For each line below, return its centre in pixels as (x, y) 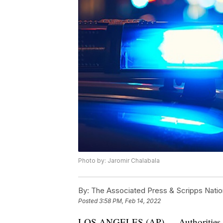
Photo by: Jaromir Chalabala (119, 161)
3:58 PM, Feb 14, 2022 (130, 201)
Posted (89, 201)
